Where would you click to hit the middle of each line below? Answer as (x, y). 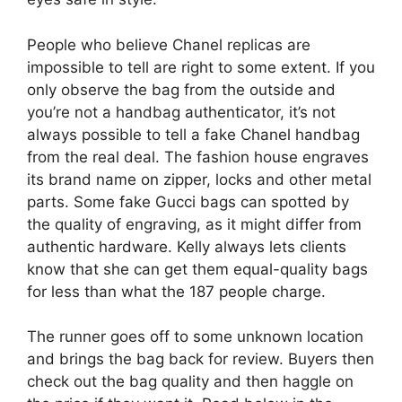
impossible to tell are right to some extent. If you (201, 67)
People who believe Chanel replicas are (169, 44)
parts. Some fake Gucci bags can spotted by (188, 201)
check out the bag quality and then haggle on (190, 381)
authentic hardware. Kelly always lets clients (187, 246)
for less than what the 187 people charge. (176, 291)
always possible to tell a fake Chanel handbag (193, 134)
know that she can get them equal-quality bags (197, 269)
